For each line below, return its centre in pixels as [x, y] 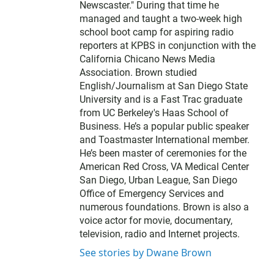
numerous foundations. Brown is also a [164, 207]
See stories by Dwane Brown [146, 253]
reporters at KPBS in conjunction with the [168, 46]
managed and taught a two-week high [161, 19]
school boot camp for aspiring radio [157, 32]
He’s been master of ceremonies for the [163, 154]
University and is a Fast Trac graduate [161, 100]
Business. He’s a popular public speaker [164, 127]
